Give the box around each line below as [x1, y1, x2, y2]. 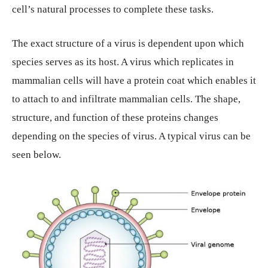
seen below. [12, 149, 61, 161]
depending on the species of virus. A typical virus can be [12, 130, 251, 142]
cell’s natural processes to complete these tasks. [12, 4, 214, 16]
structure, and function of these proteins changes [12, 112, 218, 124]
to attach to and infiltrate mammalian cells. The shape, [12, 93, 240, 105]
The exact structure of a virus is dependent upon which [12, 38, 244, 50]
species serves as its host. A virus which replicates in [12, 56, 234, 68]
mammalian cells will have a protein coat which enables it [12, 75, 256, 87]
